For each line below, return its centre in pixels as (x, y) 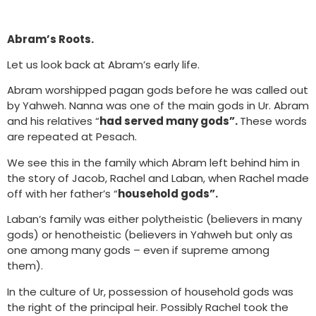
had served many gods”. (170, 121)
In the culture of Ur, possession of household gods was (150, 291)
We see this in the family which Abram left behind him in (153, 162)
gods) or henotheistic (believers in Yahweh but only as (150, 235)
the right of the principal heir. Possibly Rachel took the (148, 307)
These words (273, 121)
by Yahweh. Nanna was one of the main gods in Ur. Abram (158, 106)
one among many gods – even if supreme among (138, 250)
